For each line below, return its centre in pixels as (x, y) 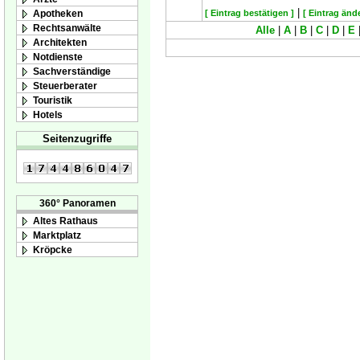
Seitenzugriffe (77, 139)
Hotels (48, 114)
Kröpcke (53, 250)
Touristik (53, 100)
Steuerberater (65, 85)
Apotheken (58, 13)
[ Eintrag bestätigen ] (250, 13)
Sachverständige (72, 71)
